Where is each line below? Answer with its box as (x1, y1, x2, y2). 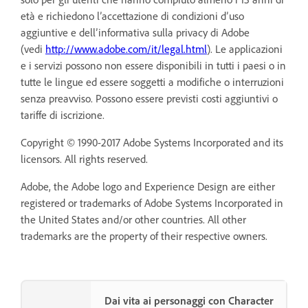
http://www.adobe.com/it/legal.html (45, 41, 207, 56)
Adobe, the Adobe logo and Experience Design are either (21, 179, 275, 193)
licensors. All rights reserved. (21, 151, 148, 166)
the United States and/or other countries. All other (21, 212, 246, 226)
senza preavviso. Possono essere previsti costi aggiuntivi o (21, 91, 278, 105)
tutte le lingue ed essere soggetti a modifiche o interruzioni (21, 74, 284, 89)
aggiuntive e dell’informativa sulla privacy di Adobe (21, 25, 250, 39)
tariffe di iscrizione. (21, 107, 104, 122)
